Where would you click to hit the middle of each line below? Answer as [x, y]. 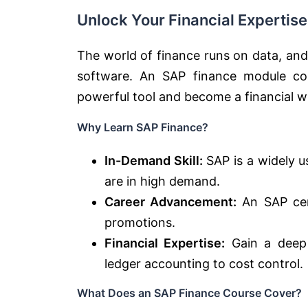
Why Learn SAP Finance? [143, 127]
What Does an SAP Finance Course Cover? [189, 293]
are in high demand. [162, 181]
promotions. [140, 222]
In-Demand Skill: [154, 160]
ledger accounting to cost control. [204, 263]
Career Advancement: [171, 201]
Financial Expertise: [165, 243]
